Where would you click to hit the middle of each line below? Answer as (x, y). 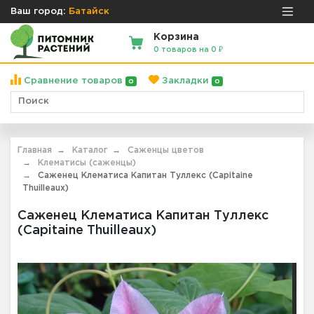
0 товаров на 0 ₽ (189, 49)
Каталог (90, 150)
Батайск (89, 11)
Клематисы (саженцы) (87, 163)
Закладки (185, 81)
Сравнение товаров (73, 81)
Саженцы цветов (166, 150)
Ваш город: (38, 11)
